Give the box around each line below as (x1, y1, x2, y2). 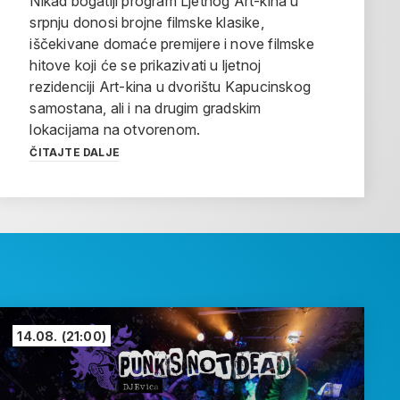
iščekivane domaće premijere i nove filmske (29, 35, 314, 54)
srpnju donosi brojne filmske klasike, (29, 13, 264, 32)
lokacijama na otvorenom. (29, 121, 201, 139)
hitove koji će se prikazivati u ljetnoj (29, 56, 262, 75)
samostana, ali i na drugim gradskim (29, 99, 262, 118)
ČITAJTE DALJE (29, 146, 120, 160)
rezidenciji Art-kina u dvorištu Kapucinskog (29, 78, 311, 96)
